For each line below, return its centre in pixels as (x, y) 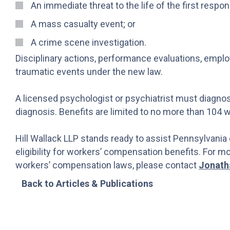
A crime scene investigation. (89, 42)
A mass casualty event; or (83, 24)
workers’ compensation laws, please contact (107, 165)
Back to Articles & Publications (87, 183)
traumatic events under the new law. (89, 71)
